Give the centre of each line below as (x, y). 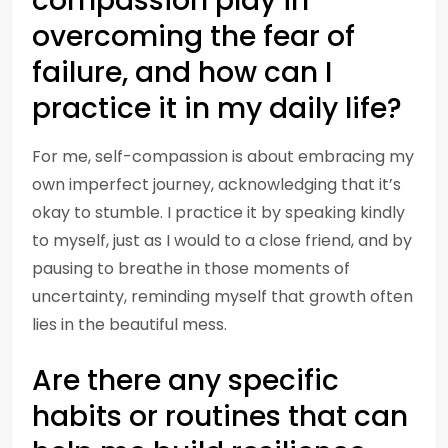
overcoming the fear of (193, 36)
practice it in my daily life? (217, 108)
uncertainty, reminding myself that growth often (222, 296)
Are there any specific (185, 380)
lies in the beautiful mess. (129, 324)
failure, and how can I (182, 72)
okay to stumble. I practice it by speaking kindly (218, 212)
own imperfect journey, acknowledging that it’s (216, 184)
